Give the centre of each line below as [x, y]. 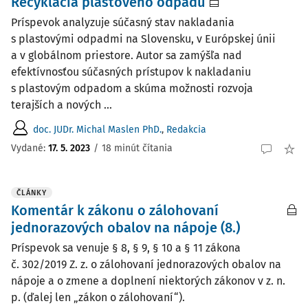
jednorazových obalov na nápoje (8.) [125, 228]
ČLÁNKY [32, 193]
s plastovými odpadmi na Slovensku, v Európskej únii [143, 39]
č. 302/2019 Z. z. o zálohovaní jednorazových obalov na [146, 264]
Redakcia [186, 129]
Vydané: [30, 148]
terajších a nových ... [62, 105]
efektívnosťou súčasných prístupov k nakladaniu [131, 72]
